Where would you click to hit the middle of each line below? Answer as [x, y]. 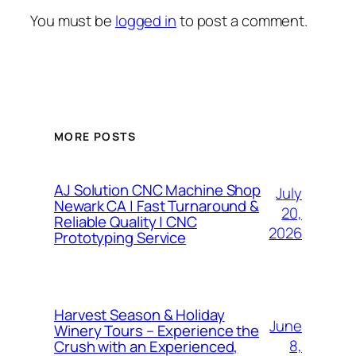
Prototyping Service [120, 237]
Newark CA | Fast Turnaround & [157, 205]
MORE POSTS [95, 136]
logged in [145, 21]
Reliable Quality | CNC [126, 221]
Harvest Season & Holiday [139, 314]
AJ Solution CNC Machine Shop [158, 190]
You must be [73, 21]
